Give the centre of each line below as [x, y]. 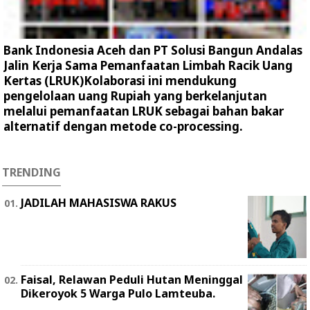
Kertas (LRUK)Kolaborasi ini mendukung [120, 80]
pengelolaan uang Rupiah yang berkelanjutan [135, 95]
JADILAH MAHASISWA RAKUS [99, 202]
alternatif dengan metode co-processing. [123, 126]
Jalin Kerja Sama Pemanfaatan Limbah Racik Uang [148, 65]
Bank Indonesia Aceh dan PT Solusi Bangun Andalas [153, 50]
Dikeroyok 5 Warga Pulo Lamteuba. [118, 293]
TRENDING [31, 172]
